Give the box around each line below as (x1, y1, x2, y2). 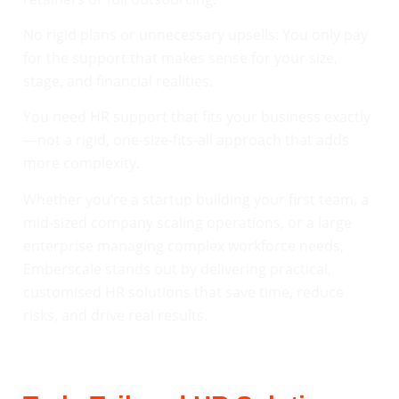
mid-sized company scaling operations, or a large (23, 212, 352, 232)
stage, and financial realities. (23, 70, 213, 91)
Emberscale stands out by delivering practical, (23, 258, 331, 279)
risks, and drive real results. (23, 305, 208, 325)
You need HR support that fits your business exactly (23, 107, 370, 127)
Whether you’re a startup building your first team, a (23, 189, 369, 209)
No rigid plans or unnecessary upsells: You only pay (23, 24, 368, 45)
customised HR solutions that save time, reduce (23, 281, 344, 302)
